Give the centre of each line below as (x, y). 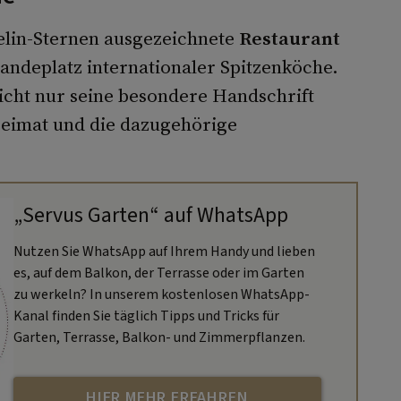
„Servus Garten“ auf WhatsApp (150, 215)
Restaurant (289, 38)
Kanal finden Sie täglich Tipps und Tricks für (146, 316)
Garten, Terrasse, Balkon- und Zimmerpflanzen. (159, 337)
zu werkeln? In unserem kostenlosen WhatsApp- (161, 294)
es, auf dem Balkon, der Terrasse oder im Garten (158, 273)
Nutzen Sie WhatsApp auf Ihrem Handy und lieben (164, 251)
